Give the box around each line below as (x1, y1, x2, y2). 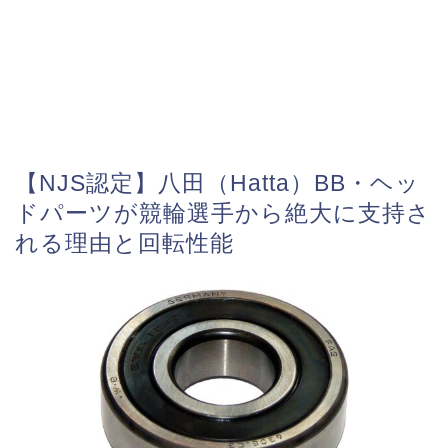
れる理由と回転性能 (15, 230, 234, 256)
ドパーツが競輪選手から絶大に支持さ (15, 200, 431, 226)
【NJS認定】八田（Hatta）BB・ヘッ (15, 170, 420, 196)
